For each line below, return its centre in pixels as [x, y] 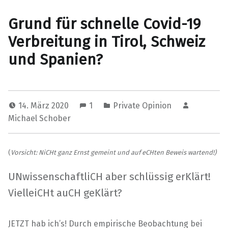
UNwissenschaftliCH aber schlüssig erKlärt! [109, 176]
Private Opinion [142, 105]
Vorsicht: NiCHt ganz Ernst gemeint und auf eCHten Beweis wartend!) [113, 152]
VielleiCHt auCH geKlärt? [65, 193]
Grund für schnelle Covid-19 [104, 24]
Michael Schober [39, 118]
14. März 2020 [45, 105]
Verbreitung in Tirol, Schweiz [107, 41]
